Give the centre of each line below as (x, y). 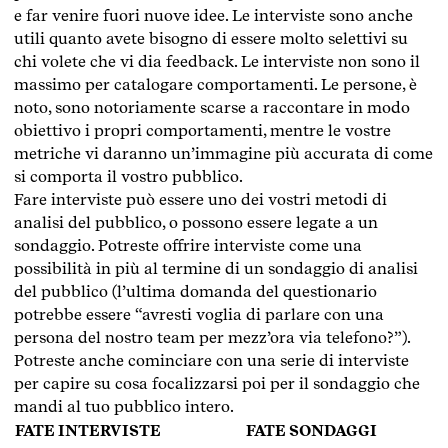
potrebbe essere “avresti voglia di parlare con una (199, 314)
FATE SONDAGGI (311, 430)
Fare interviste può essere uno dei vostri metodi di (200, 199)
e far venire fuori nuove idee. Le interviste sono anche (213, 15)
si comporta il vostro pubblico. (128, 176)
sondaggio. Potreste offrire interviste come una (188, 245)
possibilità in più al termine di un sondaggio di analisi (216, 268)
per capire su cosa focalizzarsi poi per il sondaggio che (217, 383)
